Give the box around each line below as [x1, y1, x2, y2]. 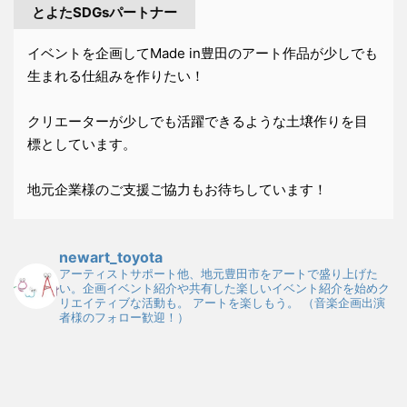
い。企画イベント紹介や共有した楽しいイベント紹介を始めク [59, 281, 390, 295]
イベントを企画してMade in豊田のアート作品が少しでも [27, 45, 378, 62]
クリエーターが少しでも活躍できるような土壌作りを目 [27, 113, 368, 130]
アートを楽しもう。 [189, 295, 299, 310]
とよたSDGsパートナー [32, 4, 177, 21]
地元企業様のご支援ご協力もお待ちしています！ [27, 181, 327, 198]
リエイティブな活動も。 [59, 295, 189, 310]
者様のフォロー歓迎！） [59, 310, 189, 324]
